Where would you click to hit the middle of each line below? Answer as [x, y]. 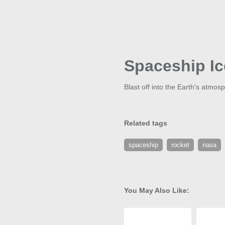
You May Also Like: [157, 191]
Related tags [146, 123]
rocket [180, 145]
